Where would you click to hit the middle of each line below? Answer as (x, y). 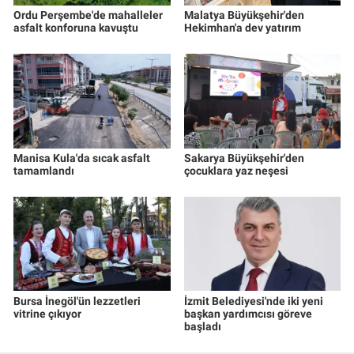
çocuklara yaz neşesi (236, 170)
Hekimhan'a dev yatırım (242, 27)
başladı (202, 326)
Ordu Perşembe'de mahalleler (88, 15)
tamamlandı (44, 170)
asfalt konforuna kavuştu (76, 27)
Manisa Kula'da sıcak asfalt (82, 158)
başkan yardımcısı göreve (248, 313)
